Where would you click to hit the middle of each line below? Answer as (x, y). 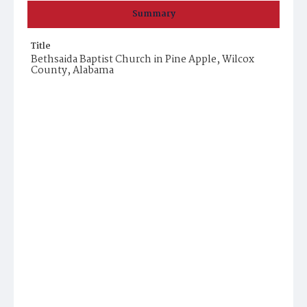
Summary (153, 14)
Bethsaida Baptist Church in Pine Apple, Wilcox (143, 60)
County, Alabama (72, 71)
